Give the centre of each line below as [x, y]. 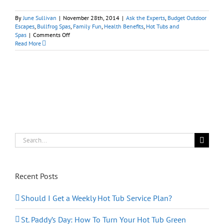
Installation [84, 68]
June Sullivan [40, 18]
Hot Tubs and [162, 26]
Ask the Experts [145, 18]
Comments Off [51, 35]
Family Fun [87, 26]
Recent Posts [36, 176]
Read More [28, 43]
